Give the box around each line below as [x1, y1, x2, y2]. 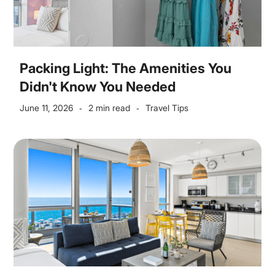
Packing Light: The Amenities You [20, 60, 232, 76]
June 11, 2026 [20, 103, 74, 113]
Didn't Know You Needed [20, 79, 176, 95]
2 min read [88, 103, 131, 113]
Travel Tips [145, 103, 189, 113]
